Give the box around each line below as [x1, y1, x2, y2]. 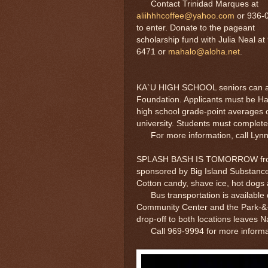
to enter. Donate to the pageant [136, 23, 255, 32]
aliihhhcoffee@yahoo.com [136, 11, 234, 20]
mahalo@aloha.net [168, 47, 240, 56]
